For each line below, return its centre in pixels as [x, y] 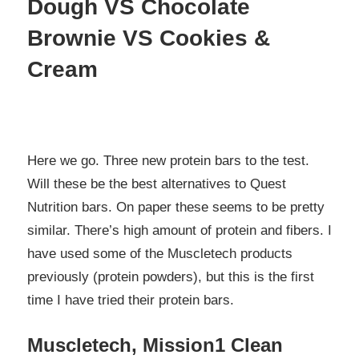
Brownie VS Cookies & [149, 38]
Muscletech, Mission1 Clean [155, 345]
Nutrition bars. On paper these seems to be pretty [176, 207]
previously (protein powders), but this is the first [171, 276]
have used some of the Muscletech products [160, 253]
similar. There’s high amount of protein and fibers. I [179, 230]
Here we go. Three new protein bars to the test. [168, 160]
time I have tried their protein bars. [131, 300]
